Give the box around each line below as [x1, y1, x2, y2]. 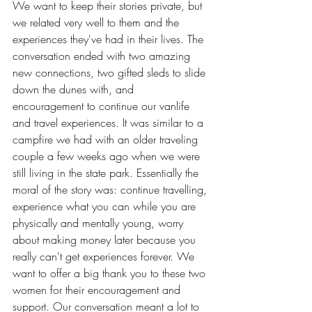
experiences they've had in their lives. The [13, 31, 207, 47]
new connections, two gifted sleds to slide [13, 64, 209, 80]
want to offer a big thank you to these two [13, 265, 209, 281]
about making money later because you [13, 231, 199, 247]
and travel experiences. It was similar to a [13, 114, 207, 130]
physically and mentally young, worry [13, 214, 187, 231]
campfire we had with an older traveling [13, 131, 201, 147]
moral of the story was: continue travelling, [13, 181, 210, 197]
